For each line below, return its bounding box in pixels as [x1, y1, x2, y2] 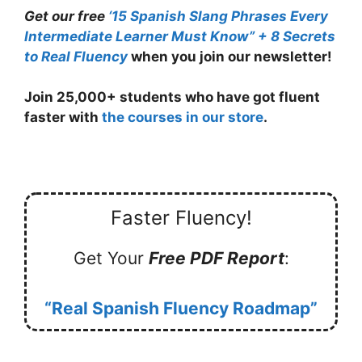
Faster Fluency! [110, 206, 252, 230]
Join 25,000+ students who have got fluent [24, 89, 320, 106]
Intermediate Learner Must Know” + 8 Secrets [24, 27, 335, 44]
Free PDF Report [148, 248, 284, 269]
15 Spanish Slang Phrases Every [112, 7, 328, 24]
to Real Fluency [24, 48, 128, 65]
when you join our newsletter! [128, 48, 332, 65]
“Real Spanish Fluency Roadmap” [44, 298, 318, 319]
